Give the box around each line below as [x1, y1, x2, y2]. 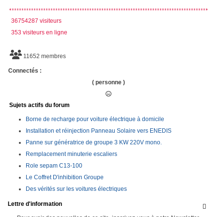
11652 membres [22, 52, 66, 60]
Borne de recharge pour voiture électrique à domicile [26, 115, 164, 123]
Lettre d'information [8, 200, 62, 207]
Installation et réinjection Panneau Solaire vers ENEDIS [26, 127, 171, 134]
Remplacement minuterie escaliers [26, 150, 117, 157]
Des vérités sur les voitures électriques [26, 185, 127, 192]
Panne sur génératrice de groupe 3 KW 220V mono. [26, 139, 162, 146]
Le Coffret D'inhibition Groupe [26, 173, 104, 181]
